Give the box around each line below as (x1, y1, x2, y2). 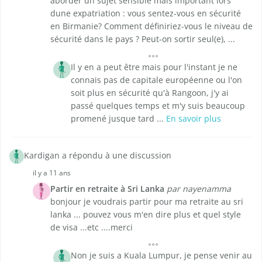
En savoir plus (166, 113, 221, 125)
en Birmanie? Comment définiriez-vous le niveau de (50, 20, 253, 32)
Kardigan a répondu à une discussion (24, 150, 171, 161)
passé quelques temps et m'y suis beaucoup (71, 100, 245, 112)
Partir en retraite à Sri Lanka (50, 183, 164, 195)
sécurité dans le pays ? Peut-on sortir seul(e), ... (50, 33, 235, 45)
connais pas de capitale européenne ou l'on (71, 74, 242, 86)
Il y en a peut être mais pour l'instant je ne (71, 61, 237, 73)
